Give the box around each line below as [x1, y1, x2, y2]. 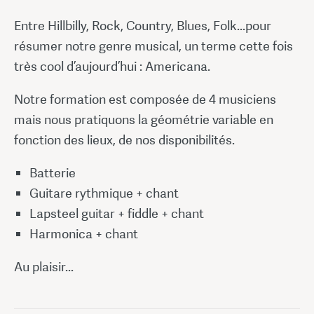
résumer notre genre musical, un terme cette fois [14, 38, 293, 54]
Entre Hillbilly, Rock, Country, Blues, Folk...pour [14, 18, 271, 34]
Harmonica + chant [29, 226, 138, 242]
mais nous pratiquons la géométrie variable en [14, 111, 273, 128]
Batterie [29, 165, 76, 181]
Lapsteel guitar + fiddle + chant [29, 205, 204, 221]
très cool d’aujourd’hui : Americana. [14, 58, 210, 74]
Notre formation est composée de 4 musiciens [14, 91, 276, 107]
